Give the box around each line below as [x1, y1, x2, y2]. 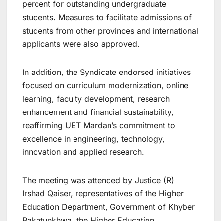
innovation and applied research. [22, 147, 144, 157]
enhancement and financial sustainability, [22, 107, 174, 117]
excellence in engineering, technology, [22, 134, 165, 144]
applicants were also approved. [22, 39, 140, 49]
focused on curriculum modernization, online [22, 80, 188, 91]
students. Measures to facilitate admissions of [22, 12, 192, 23]
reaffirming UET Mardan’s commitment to [22, 120, 175, 131]
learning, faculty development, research [22, 94, 170, 104]
